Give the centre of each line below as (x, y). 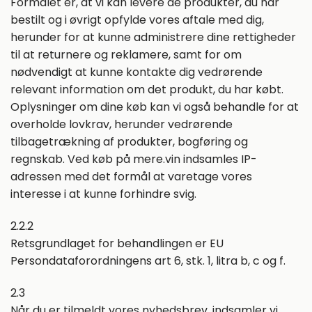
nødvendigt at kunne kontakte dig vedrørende (136, 72)
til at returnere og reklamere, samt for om (126, 54)
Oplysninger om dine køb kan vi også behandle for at (155, 107)
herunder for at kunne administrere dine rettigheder (153, 37)
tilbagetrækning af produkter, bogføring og (129, 141)
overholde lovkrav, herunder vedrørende (122, 124)
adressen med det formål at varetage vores (131, 176)
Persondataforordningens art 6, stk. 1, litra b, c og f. (148, 260)
